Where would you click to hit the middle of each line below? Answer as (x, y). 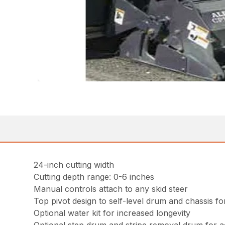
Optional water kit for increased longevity (112, 213)
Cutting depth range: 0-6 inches (94, 177)
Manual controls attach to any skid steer (111, 189)
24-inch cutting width (74, 165)
